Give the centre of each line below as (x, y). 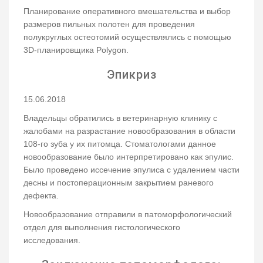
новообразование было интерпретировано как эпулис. (129, 157)
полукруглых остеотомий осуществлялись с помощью (127, 37)
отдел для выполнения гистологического (102, 227)
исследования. (53, 240)
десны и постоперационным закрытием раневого (119, 183)
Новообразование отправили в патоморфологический (128, 215)
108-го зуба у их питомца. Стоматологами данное (120, 144)
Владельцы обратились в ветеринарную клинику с (120, 118)
